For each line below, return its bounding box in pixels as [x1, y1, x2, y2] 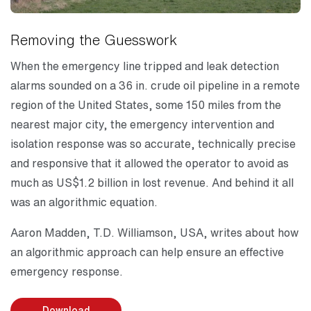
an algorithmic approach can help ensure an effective [10, 243, 284, 260]
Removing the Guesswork [10, 29, 177, 50]
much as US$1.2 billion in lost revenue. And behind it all [10, 174, 294, 191]
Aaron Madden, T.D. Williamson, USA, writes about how [10, 224, 299, 241]
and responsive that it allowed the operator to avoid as [10, 154, 289, 171]
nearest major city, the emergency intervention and [10, 115, 274, 133]
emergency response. [10, 262, 123, 280]
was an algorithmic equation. [10, 193, 158, 210]
